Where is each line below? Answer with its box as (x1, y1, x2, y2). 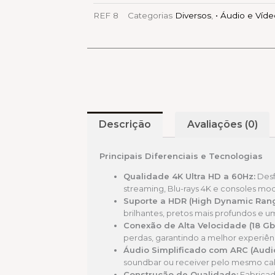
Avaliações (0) (187, 118, 258, 131)
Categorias (128, 10, 172, 20)
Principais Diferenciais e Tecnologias (99, 150, 263, 161)
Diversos (175, 10, 211, 20)
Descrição (99, 118, 152, 131)
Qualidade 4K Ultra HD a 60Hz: (123, 171, 255, 181)
